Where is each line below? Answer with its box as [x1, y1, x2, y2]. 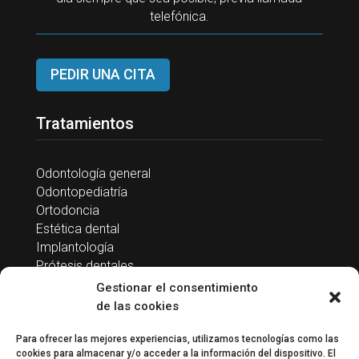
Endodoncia [35, 276, 103, 292]
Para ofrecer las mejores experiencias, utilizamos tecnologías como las [16, 333, 339, 345]
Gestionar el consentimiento [96, 280, 258, 295]
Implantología [35, 239, 114, 255]
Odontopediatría [35, 184, 127, 200]
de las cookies [96, 299, 179, 313]
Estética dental [35, 220, 119, 236]
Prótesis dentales [35, 257, 134, 273]
